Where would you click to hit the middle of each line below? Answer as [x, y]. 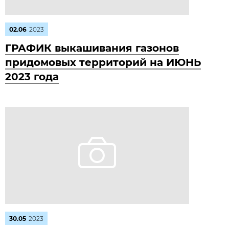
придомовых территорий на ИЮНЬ [103, 62]
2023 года [32, 77]
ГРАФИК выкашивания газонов [92, 48]
